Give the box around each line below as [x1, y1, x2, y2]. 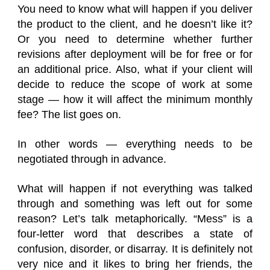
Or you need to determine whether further [17, 33, 253, 45]
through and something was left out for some [17, 198, 253, 210]
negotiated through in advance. [17, 153, 166, 165]
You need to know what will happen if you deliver [17, 3, 253, 15]
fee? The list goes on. [17, 108, 121, 121]
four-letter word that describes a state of [17, 228, 253, 240]
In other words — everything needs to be [17, 138, 253, 150]
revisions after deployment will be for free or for [17, 48, 253, 60]
